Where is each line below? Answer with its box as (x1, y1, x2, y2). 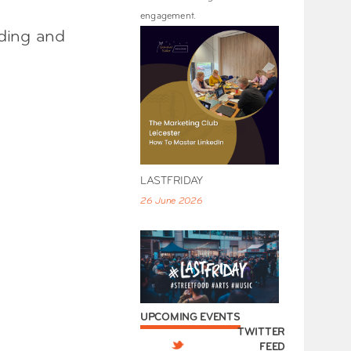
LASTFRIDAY (140, 175, 203, 188)
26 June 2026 (140, 197, 203, 207)
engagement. (140, 12, 197, 22)
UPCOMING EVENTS (140, 311, 241, 324)
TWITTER (237, 326, 285, 338)
